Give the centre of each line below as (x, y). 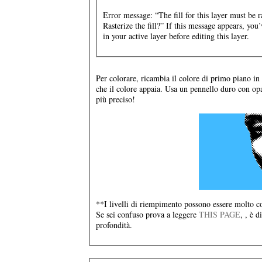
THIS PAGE (220, 214)
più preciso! (116, 99)
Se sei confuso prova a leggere (147, 214)
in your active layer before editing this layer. (176, 36)
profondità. (114, 225)
